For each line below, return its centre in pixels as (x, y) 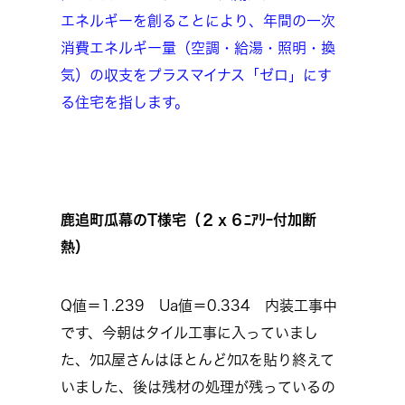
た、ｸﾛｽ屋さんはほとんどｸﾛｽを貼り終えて (198, 360)
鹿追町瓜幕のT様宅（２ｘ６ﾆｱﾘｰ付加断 (188, 220)
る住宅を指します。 (125, 102)
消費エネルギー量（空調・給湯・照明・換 (198, 48)
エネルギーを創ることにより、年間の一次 (198, 21)
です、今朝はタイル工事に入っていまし (189, 333)
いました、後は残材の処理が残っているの (198, 387)
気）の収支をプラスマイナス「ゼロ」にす (196, 75)
